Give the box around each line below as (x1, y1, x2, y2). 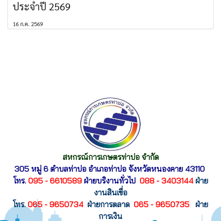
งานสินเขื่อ (94, 187, 127, 198)
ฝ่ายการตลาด (83, 199, 132, 210)
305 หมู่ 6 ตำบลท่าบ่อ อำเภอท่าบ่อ (14, 164, 128, 174)
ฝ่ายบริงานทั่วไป (83, 176, 138, 186)
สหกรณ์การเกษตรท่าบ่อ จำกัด (62, 152, 159, 162)
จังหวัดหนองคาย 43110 (128, 164, 205, 174)
